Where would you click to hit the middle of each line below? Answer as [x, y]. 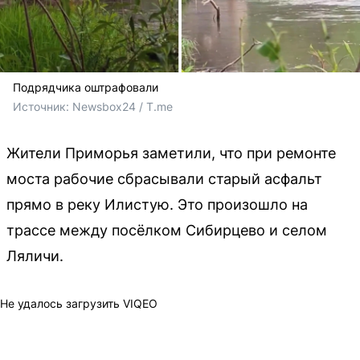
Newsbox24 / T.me [123, 106]
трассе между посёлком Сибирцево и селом [167, 230]
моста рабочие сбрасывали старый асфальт [164, 178]
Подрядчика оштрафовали [86, 87]
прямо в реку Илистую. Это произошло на [157, 204]
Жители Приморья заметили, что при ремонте [171, 153]
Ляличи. [35, 256]
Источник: [43, 106]
